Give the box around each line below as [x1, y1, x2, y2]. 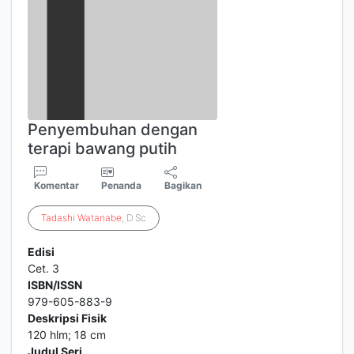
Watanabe [77, 212, 122, 224]
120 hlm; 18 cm [28, 328, 106, 341]
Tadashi [41, 212, 75, 224]
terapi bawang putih [28, 139, 177, 158]
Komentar [34, 179, 79, 191]
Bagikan [164, 179, 202, 191]
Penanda [101, 179, 142, 191]
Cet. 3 [28, 262, 59, 275]
